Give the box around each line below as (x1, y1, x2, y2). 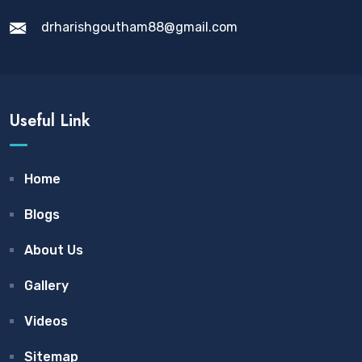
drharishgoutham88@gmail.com (41, 19, 238, 35)
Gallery (24, 278, 69, 293)
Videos (24, 314, 68, 329)
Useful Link (10, 109, 90, 133)
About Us (24, 242, 83, 258)
